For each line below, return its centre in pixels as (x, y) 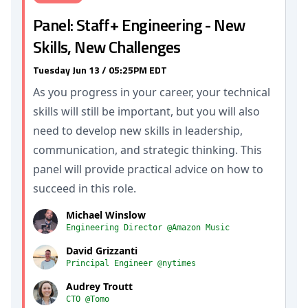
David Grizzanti (102, 251)
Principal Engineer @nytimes (131, 263)
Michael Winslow (106, 215)
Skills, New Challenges (107, 47)
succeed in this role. (85, 188)
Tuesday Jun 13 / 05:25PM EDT (100, 70)
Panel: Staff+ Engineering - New (139, 25)
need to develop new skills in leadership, (138, 131)
